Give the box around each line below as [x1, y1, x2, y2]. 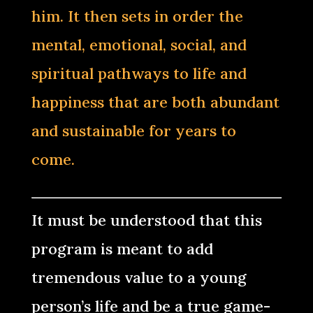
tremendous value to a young [31, 268, 247, 287]
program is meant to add [31, 239, 213, 259]
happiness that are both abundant [31, 92, 279, 112]
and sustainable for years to [31, 121, 236, 140]
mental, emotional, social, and [31, 35, 247, 54]
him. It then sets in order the [31, 6, 243, 26]
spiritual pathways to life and [31, 64, 247, 83]
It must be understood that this [31, 210, 262, 230]
